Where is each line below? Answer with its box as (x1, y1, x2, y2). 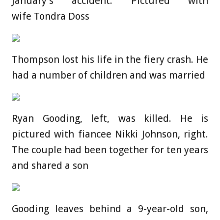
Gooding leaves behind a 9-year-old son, (12, 203, 208, 215)
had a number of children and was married (12, 69, 205, 82)
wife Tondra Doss (12, 10, 89, 23)
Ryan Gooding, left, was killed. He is (12, 112, 208, 125)
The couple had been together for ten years (12, 144, 208, 156)
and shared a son (12, 160, 88, 172)
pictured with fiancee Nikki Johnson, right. (12, 128, 208, 140)
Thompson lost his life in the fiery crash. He (12, 54, 208, 66)
